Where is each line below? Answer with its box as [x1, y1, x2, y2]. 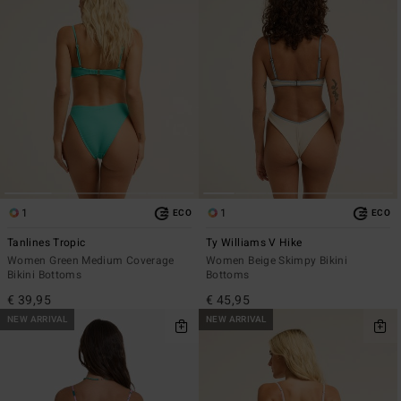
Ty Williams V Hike [206, 235, 303, 252]
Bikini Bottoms [7, 267, 82, 284]
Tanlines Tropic [7, 235, 86, 252]
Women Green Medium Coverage [7, 252, 175, 269]
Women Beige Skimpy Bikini [206, 252, 347, 269]
